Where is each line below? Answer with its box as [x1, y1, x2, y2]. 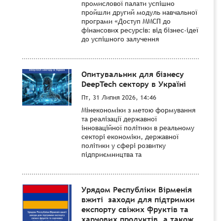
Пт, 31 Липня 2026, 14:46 [81, 92, 156, 102]
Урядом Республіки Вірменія [81, 184, 192, 195]
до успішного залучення [81, 34, 159, 43]
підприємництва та [81, 149, 142, 159]
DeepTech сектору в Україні [81, 78, 186, 89]
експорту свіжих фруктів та [81, 203, 188, 215]
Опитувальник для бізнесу [81, 68, 184, 79]
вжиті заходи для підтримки [81, 193, 195, 205]
